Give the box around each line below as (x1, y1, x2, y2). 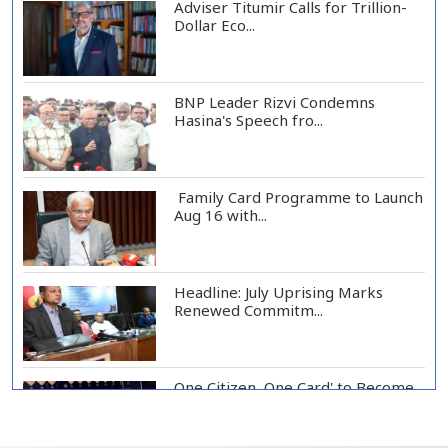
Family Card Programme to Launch (173, 187, 423, 207)
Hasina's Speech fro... (173, 110, 323, 130)
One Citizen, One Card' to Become (173, 377, 414, 397)
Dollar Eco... (173, 15, 255, 35)
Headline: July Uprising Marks (173, 282, 383, 302)
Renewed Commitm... (173, 300, 323, 320)
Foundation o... (173, 395, 275, 415)
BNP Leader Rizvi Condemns (173, 92, 375, 112)
